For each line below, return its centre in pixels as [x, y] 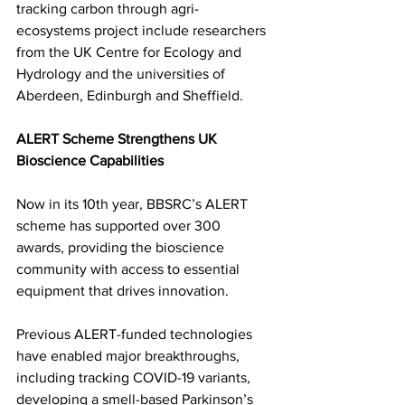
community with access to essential [130, 269]
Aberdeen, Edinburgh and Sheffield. [130, 96]
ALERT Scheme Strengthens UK [118, 139]
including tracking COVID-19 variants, [135, 378]
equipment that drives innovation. [124, 291]
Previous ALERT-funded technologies [136, 334]
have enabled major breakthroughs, [130, 356]
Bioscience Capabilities [90, 161]
